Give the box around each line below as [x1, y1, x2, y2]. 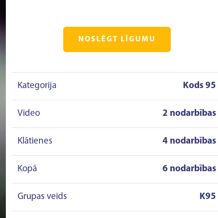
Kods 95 [183, 81, 216, 91]
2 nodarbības [163, 109, 216, 118]
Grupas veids [18, 192, 67, 201]
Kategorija [18, 81, 56, 91]
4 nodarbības [163, 137, 216, 146]
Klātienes [18, 137, 53, 146]
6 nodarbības [163, 164, 216, 174]
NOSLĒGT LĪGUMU [78, 36, 156, 43]
